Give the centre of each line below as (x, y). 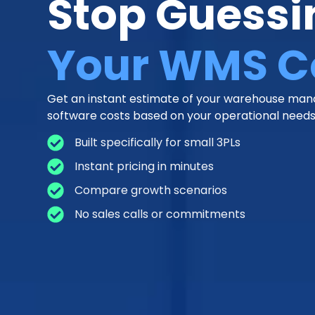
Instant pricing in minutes (144, 167)
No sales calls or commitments (160, 214)
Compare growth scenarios (151, 191)
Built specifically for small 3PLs (158, 143)
